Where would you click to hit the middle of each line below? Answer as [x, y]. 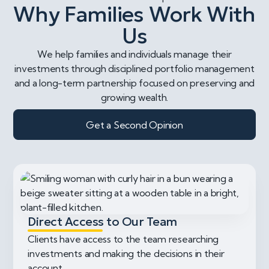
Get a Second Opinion [134, 125]
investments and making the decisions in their [126, 254]
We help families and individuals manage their [134, 54]
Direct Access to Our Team [102, 222]
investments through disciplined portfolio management [134, 69]
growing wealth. [134, 98]
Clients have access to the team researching [123, 239]
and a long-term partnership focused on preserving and [134, 83]
